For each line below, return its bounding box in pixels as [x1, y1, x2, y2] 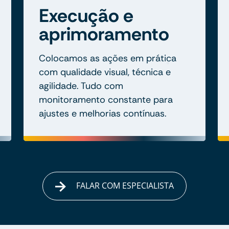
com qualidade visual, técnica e [39, 66, 171, 79]
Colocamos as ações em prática [39, 52, 176, 65]
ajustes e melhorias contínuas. [39, 107, 167, 120]
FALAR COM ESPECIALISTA [74, 180, 174, 192]
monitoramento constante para [39, 94, 173, 106]
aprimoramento [39, 22, 169, 47]
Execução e [39, 4, 133, 28]
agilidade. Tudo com [39, 80, 123, 93]
